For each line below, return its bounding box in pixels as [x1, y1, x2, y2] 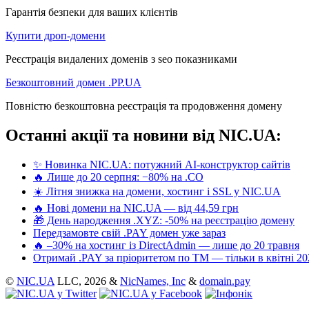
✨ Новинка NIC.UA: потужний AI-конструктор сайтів [33, 158, 290, 170]
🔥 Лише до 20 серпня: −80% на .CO [33, 170, 203, 183]
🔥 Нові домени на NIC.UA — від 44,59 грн [33, 201, 239, 214]
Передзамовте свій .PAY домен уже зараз [33, 226, 226, 239]
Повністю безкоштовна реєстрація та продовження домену [6, 99, 282, 112]
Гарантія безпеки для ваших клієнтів [6, 6, 178, 18]
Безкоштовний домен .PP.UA [6, 76, 141, 88]
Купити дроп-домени [6, 29, 106, 41]
